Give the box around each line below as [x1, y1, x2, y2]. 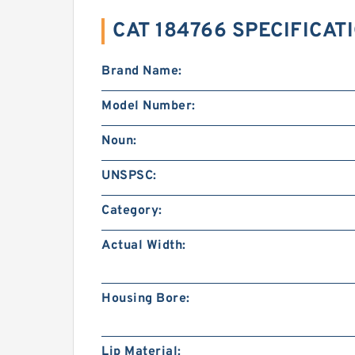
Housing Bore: [101, 291, 190, 307]
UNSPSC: [101, 168, 157, 184]
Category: [101, 203, 162, 219]
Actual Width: [101, 238, 186, 254]
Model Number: [101, 98, 196, 114]
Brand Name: [101, 63, 182, 79]
